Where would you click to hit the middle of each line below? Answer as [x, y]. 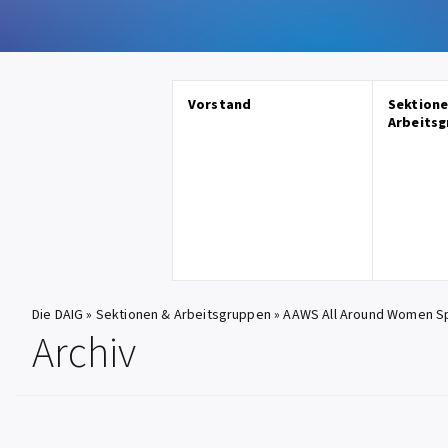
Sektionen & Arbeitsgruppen [183, 315]
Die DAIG [58, 315]
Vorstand [220, 105]
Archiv [84, 354]
